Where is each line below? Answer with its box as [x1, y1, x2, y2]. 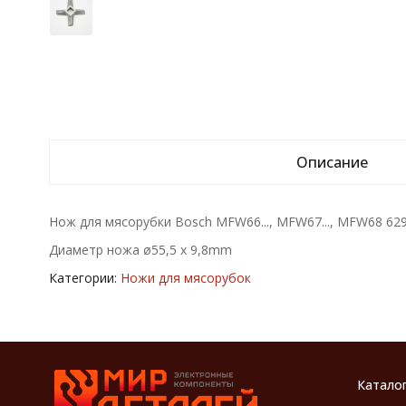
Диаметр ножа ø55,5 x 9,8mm [48, 241, 232, 258]
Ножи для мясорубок [120, 269, 251, 286]
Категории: [48, 269, 121, 286]
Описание [296, 152, 369, 172]
